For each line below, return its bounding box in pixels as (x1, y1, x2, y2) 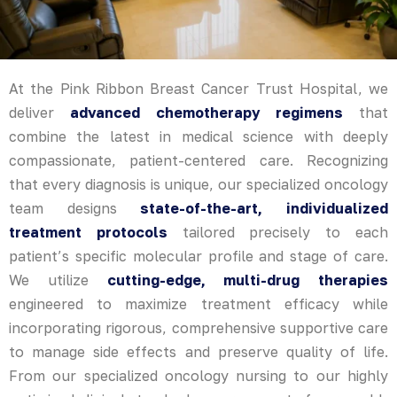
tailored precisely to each (167, 222, 389, 241)
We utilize (9, 270, 107, 289)
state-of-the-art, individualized (140, 198, 389, 217)
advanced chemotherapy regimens (69, 103, 344, 121)
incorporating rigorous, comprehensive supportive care (9, 318, 388, 337)
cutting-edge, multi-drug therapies (106, 270, 388, 289)
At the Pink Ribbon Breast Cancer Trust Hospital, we (9, 79, 388, 97)
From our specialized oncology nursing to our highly (9, 366, 388, 385)
